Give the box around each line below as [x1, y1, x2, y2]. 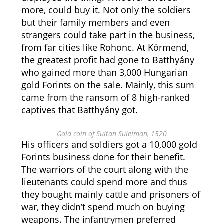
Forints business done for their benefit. [21, 151, 185, 163]
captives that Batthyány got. [21, 104, 138, 116]
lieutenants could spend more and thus [21, 176, 187, 188]
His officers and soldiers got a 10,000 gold [21, 138, 197, 150]
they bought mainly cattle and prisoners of [21, 188, 200, 200]
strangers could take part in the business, [21, 29, 195, 41]
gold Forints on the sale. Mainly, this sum [21, 79, 194, 91]
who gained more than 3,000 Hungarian [21, 66, 188, 78]
